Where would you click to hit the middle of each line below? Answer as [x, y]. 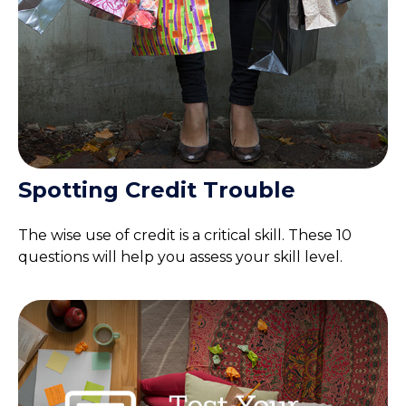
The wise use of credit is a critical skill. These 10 [185, 236]
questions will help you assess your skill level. [180, 257]
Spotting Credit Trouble [157, 190]
